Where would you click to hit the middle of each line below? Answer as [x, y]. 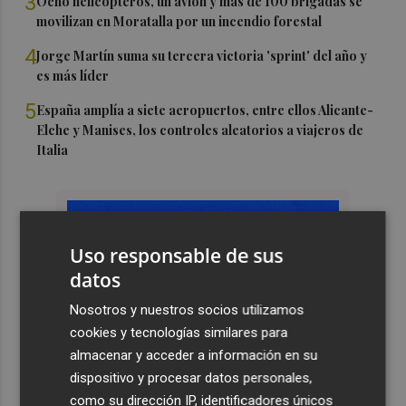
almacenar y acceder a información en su [194, 355]
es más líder [73, 75]
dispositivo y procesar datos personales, [191, 377]
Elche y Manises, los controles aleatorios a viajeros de [200, 130]
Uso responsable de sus [177, 255]
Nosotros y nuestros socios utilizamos [187, 309]
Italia [53, 150]
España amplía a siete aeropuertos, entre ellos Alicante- [205, 110]
